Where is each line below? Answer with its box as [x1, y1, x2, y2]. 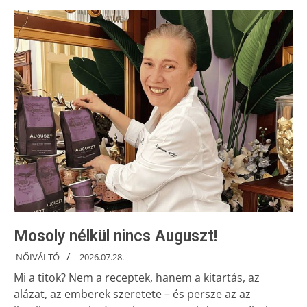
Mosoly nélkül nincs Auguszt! [14, 226, 217, 245]
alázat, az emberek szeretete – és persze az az [14, 286, 251, 302]
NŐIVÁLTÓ [16, 251, 60, 263]
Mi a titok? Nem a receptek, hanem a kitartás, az [14, 269, 260, 285]
